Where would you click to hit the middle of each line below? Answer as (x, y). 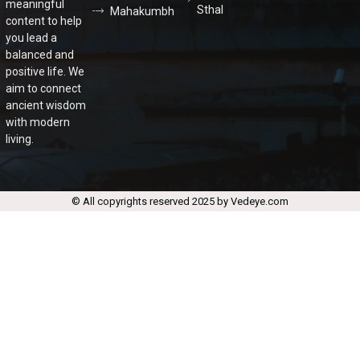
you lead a (31, 38)
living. (20, 139)
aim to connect (43, 89)
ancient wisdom (46, 106)
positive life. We (45, 72)
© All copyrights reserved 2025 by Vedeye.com (180, 202)
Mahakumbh (143, 12)
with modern (38, 123)
